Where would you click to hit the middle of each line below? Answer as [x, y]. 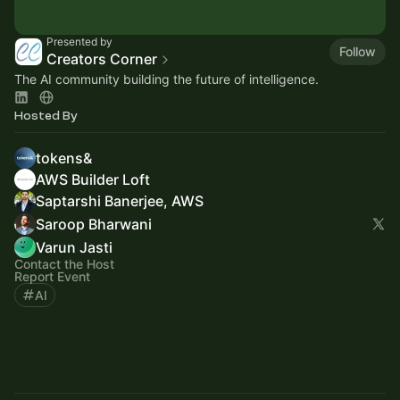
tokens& [64, 158]
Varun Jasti [74, 247]
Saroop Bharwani [94, 224]
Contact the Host [64, 263]
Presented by [79, 41]
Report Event [52, 276]
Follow [358, 52]
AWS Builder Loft [93, 179]
